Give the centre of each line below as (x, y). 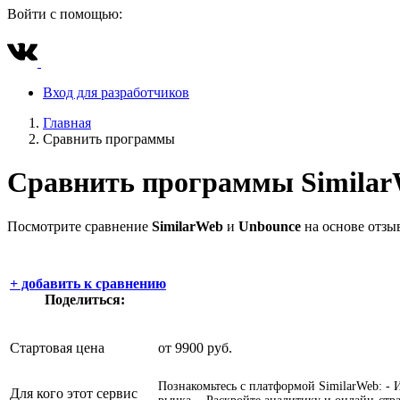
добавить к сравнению (92, 284)
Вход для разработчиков (116, 92)
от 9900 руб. (195, 348)
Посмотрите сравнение (79, 226)
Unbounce (270, 226)
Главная (67, 123)
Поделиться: (86, 300)
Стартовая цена (57, 348)
